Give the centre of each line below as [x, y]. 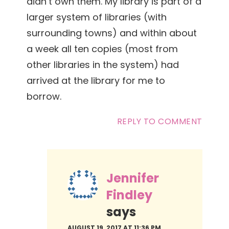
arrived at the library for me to [96, 80]
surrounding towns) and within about [112, 33]
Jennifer [133, 178]
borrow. [44, 96]
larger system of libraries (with [97, 17]
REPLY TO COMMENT [159, 121]
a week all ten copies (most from [102, 49]
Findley [130, 195]
